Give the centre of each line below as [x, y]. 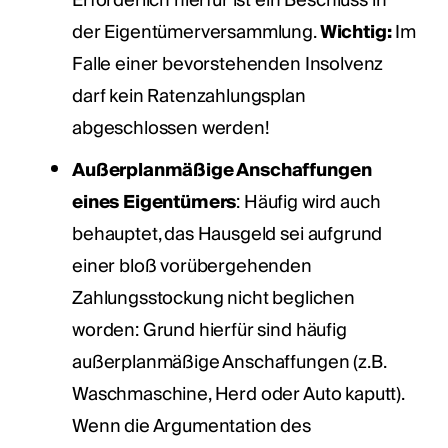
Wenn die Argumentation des [191, 426]
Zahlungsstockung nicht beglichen [213, 298]
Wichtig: [355, 32]
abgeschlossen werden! [171, 128]
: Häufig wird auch [308, 202]
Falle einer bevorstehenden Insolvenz [228, 64]
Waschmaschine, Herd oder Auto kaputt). [238, 394]
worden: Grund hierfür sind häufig [209, 330]
